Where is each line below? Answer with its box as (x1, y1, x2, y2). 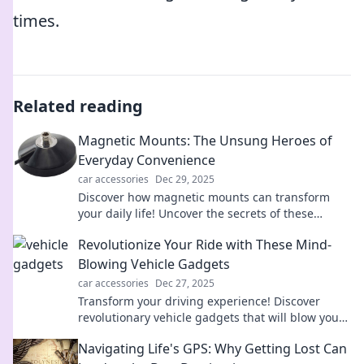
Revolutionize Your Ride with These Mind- (78, 236, 331, 253)
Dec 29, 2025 (155, 172, 214, 186)
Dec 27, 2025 (155, 276, 214, 290)
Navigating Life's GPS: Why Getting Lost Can (78, 340, 347, 357)
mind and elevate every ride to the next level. (78, 326, 324, 341)
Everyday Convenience (78, 151, 215, 169)
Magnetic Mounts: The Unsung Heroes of (78, 132, 332, 149)
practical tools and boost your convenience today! (78, 222, 348, 237)
